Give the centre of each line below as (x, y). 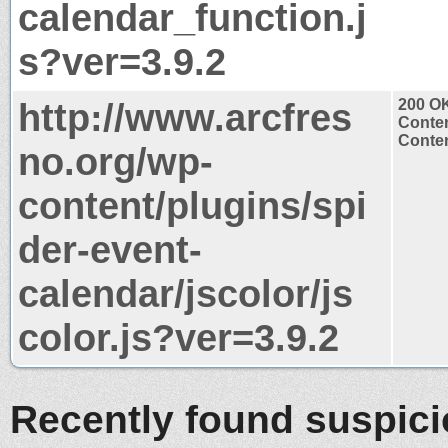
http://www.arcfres (185, 117)
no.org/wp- (115, 161)
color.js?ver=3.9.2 (178, 337)
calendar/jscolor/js (185, 293)
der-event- (110, 249)
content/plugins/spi (192, 205)
